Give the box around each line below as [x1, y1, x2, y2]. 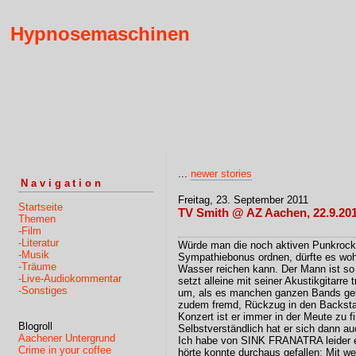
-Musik [18, 248, 49, 261]
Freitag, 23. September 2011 [178, 194, 308, 206]
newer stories [191, 168, 252, 180]
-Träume [18, 260, 56, 273]
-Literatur [18, 236, 59, 249]
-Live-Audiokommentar [18, 272, 122, 284]
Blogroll [18, 319, 52, 332]
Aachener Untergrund [18, 331, 115, 344]
